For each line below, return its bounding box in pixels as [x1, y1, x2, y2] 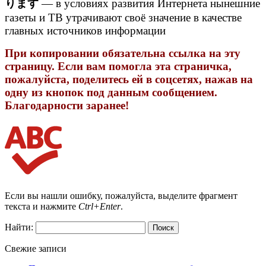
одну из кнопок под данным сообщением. [5, 85, 217, 99]
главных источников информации [5, 24, 166, 37]
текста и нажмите [5, 201, 78, 211]
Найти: [5, 221, 33, 232]
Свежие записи [5, 243, 66, 254]
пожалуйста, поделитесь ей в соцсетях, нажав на [5, 72, 253, 85]
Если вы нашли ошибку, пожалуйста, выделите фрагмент [5, 190, 237, 201]
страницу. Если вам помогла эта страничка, [5, 59, 232, 72]
